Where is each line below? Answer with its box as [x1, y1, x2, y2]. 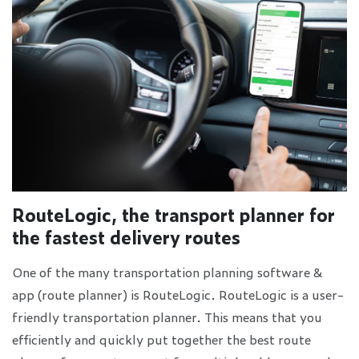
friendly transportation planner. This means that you [12, 306, 322, 326]
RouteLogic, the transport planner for [12, 200, 335, 228]
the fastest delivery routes [12, 223, 240, 250]
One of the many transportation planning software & [12, 261, 323, 281]
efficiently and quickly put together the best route [12, 329, 311, 349]
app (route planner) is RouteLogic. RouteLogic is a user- [12, 284, 344, 304]
